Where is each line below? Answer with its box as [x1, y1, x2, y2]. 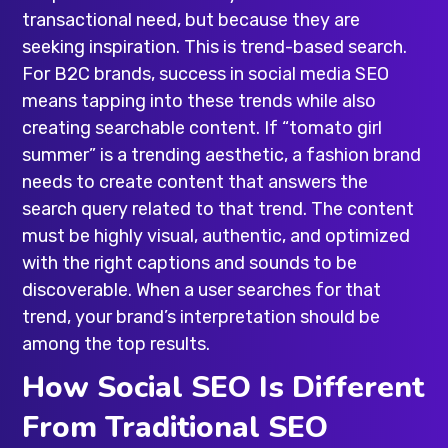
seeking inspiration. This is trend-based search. [22, 35, 408, 58]
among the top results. [22, 332, 211, 355]
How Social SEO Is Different [22, 366, 425, 408]
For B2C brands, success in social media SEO [22, 62, 390, 85]
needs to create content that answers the [22, 170, 369, 193]
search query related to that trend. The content [22, 197, 415, 220]
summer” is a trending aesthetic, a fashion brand [22, 143, 422, 166]
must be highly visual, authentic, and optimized [22, 224, 411, 247]
